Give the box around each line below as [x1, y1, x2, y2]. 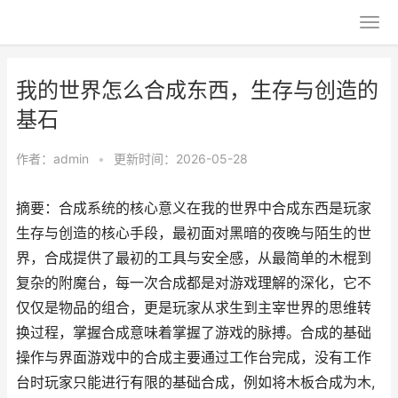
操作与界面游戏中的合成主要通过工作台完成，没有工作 [16, 349, 371, 366]
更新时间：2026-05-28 [114, 151, 248, 166]
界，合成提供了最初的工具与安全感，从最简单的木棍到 [16, 250, 371, 267]
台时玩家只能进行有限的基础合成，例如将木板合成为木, [16, 374, 375, 391]
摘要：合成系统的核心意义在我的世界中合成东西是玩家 [16, 200, 371, 217]
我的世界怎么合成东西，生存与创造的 [16, 77, 378, 103]
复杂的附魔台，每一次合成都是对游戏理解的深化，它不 [16, 275, 371, 291]
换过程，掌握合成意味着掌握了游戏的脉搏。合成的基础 [16, 324, 371, 341]
